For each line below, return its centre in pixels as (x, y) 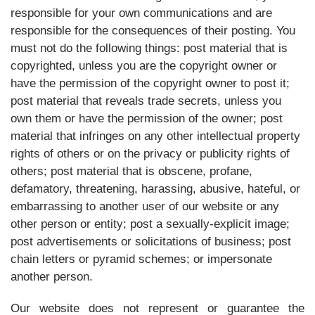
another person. (52, 277)
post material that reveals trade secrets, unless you (146, 101)
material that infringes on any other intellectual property (155, 136)
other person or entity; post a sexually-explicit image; (150, 224)
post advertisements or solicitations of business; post (151, 242)
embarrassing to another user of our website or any (145, 206)
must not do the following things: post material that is (149, 48)
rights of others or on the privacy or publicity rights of (150, 154)
